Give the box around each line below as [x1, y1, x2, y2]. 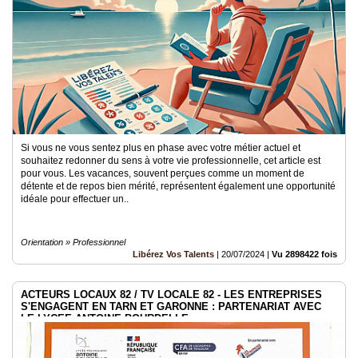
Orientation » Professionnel [21, 237, 125, 247]
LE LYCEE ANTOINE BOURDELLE [21, 312, 189, 324]
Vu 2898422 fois [272, 249, 337, 259]
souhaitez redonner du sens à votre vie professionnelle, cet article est [21, 155, 320, 166]
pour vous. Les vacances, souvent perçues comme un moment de [21, 168, 304, 179]
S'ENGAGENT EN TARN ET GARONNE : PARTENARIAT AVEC [21, 300, 321, 312]
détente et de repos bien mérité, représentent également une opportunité [21, 181, 336, 192]
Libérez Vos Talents [133, 249, 214, 259]
